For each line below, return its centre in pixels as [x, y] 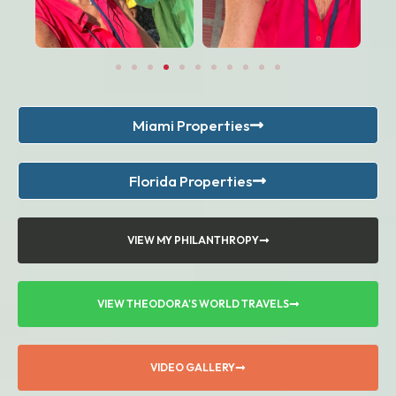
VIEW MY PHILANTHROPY [193, 240]
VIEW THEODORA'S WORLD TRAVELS [193, 303]
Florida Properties [190, 180]
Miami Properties [190, 125]
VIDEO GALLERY [193, 367]
